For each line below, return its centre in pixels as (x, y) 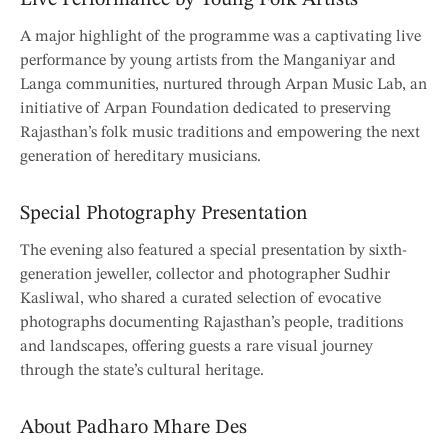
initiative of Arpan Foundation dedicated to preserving (205, 108)
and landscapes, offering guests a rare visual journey (196, 346)
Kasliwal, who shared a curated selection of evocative (200, 298)
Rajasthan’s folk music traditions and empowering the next (220, 132)
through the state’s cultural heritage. (142, 370)
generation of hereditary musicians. (140, 156)
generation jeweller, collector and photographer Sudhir (205, 274)
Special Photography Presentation (164, 213)
